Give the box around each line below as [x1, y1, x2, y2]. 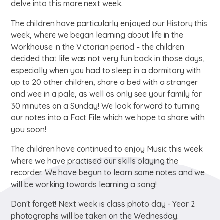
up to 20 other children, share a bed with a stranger [11, 77, 198, 87]
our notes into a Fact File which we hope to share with [11, 112, 205, 122]
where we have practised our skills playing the [11, 155, 179, 165]
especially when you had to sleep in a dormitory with [11, 65, 201, 75]
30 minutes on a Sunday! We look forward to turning [11, 100, 200, 110]
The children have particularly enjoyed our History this [11, 18, 208, 28]
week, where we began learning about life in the [11, 29, 184, 40]
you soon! [11, 124, 47, 134]
